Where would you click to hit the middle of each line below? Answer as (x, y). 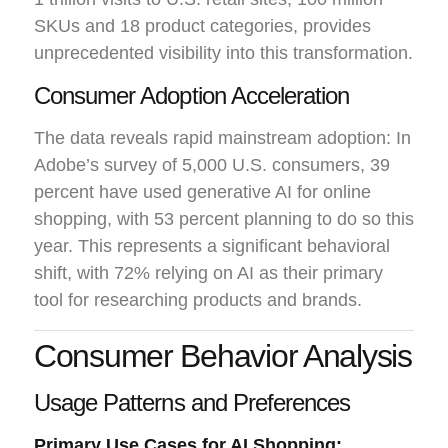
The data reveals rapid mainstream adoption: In (222, 137)
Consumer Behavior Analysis (223, 355)
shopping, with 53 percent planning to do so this (224, 218)
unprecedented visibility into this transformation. (223, 52)
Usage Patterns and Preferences (192, 402)
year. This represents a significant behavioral (212, 245)
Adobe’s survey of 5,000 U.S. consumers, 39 (212, 164)
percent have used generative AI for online (202, 191)
